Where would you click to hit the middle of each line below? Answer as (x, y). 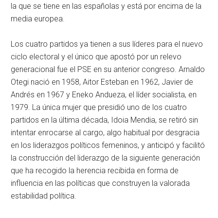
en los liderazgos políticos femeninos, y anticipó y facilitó (108, 145)
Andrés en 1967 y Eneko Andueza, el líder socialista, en (104, 94)
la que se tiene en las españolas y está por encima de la (106, 6)
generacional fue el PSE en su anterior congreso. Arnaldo (108, 69)
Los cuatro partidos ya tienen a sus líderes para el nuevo (107, 44)
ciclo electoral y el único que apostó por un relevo (96, 56)
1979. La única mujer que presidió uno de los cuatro (99, 107)
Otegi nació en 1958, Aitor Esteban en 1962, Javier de (102, 82)
